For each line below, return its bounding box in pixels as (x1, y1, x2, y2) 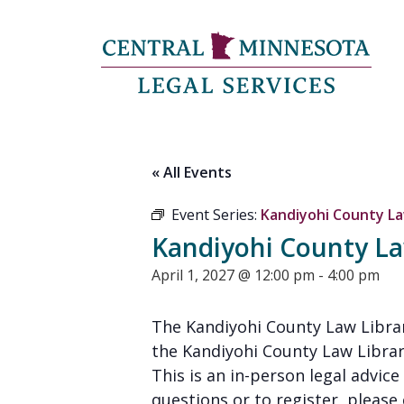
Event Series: (171, 205, 261, 225)
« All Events (151, 162, 232, 182)
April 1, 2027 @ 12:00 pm (151, 265, 315, 285)
